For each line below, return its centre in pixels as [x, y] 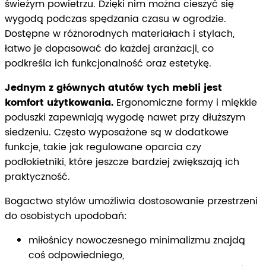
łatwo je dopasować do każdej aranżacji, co [109, 49]
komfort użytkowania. [59, 103]
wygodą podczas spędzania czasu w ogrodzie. [115, 19]
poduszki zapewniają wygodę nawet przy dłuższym [125, 118]
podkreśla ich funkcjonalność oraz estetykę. [108, 64]
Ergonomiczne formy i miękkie [185, 103]
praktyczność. [37, 177]
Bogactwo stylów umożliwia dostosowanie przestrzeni [131, 202]
